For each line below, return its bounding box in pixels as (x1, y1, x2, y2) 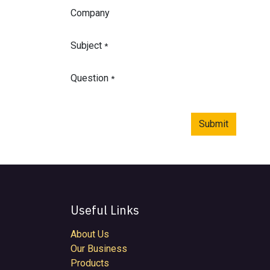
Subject (71, 40, 102, 51)
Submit (199, 118, 228, 130)
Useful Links (71, 202, 139, 219)
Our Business (71, 243, 127, 255)
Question (71, 72, 108, 84)
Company (71, 7, 110, 19)
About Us (71, 228, 109, 240)
